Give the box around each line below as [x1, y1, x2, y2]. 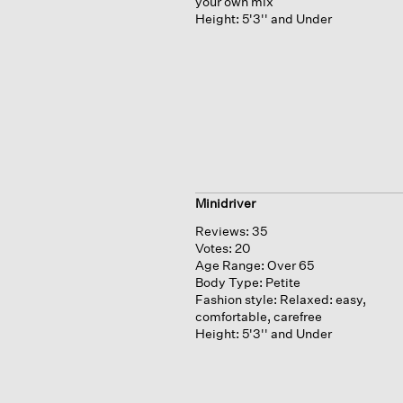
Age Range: [194, 257, 264, 273]
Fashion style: [194, 291, 277, 308]
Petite [264, 274, 300, 291]
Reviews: [194, 223, 249, 239]
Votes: [194, 240, 235, 256]
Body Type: [194, 274, 263, 291]
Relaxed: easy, [279, 291, 366, 308]
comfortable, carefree [194, 309, 322, 325]
